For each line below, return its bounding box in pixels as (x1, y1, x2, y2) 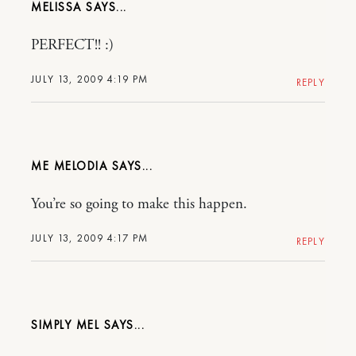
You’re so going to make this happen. (31, 194, 247, 214)
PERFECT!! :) (31, 35, 114, 55)
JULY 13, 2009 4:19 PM (31, 72, 149, 86)
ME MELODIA (31, 157, 107, 174)
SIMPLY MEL (31, 316, 99, 333)
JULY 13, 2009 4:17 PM (31, 230, 149, 245)
